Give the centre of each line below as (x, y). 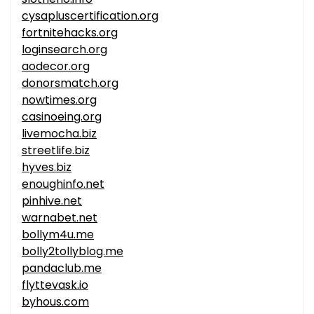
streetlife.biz (56, 151)
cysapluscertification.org (90, 16)
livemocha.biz (59, 134)
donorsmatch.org (70, 83)
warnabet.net (60, 218)
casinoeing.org (62, 117)
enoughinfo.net (63, 184)
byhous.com (55, 302)
